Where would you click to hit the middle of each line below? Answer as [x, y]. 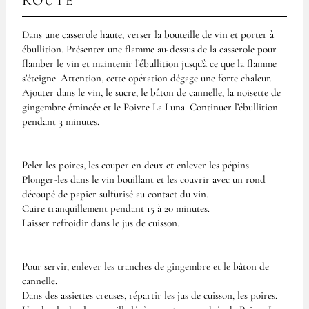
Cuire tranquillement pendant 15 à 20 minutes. [116, 208]
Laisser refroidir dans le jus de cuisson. [101, 222]
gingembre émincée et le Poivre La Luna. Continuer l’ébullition [150, 107]
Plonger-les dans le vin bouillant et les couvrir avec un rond [144, 179]
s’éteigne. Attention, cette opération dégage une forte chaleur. [147, 78]
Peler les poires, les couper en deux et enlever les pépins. [137, 165]
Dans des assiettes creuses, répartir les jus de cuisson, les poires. [150, 295]
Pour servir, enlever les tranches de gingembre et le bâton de [146, 266]
